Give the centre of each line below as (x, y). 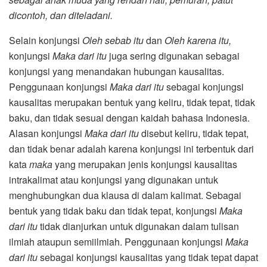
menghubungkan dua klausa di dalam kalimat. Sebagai (125, 195)
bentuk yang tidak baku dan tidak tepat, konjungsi (114, 210)
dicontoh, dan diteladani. (66, 15)
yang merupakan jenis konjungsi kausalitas (145, 164)
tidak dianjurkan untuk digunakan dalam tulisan (138, 226)
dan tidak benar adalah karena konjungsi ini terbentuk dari (131, 148)
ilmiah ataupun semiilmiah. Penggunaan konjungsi (117, 241)
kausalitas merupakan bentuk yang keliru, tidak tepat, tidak (132, 102)
